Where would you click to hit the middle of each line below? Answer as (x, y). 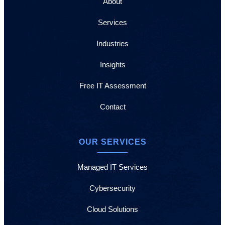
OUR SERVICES (113, 142)
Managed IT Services (113, 167)
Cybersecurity (113, 188)
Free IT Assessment (113, 86)
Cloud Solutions (113, 209)
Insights (113, 65)
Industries (113, 43)
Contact (113, 107)
